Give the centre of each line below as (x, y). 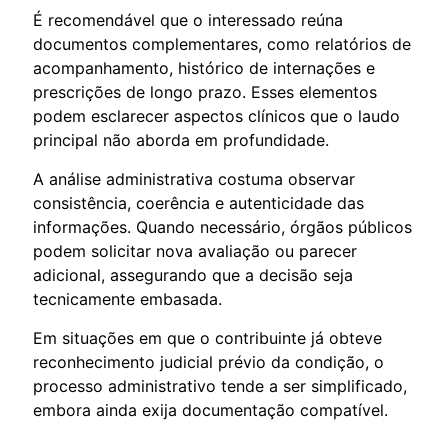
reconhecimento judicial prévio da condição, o (208, 361)
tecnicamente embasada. (127, 298)
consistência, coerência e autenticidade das (198, 202)
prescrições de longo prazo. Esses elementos (205, 91)
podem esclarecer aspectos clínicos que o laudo (216, 115)
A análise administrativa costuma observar (194, 178)
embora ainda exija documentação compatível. (210, 409)
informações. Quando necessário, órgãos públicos (222, 226)
